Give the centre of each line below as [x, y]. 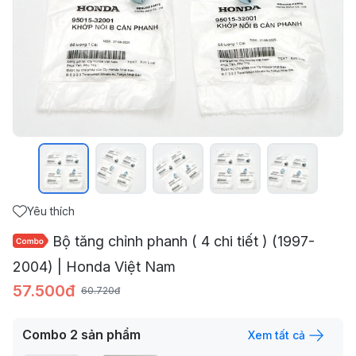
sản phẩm [111, 334]
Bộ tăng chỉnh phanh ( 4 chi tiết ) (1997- [184, 241]
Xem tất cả [277, 335]
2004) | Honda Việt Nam [94, 267]
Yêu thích [51, 211]
